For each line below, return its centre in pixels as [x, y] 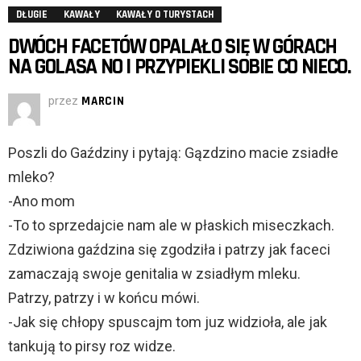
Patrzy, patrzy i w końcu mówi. [104, 298]
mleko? [31, 177]
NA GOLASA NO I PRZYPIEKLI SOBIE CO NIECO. [179, 67]
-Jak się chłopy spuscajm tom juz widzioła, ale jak [168, 322]
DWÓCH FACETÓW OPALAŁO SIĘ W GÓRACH [173, 47]
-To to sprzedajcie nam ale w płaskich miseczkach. [171, 226]
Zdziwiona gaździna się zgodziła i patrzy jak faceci [169, 250]
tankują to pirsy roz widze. [92, 346]
